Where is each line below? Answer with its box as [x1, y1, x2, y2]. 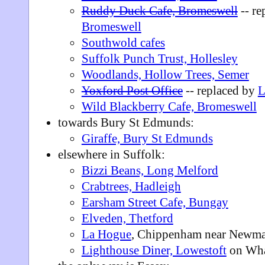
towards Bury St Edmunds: [57, 115, 194, 130]
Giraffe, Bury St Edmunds [81, 131, 213, 146]
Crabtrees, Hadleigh [81, 179, 181, 193]
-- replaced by [182, 83, 258, 98]
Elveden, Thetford [81, 211, 173, 225]
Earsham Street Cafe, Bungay [81, 195, 228, 209]
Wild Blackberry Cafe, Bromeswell [81, 99, 257, 114]
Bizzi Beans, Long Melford [81, 163, 218, 177]
